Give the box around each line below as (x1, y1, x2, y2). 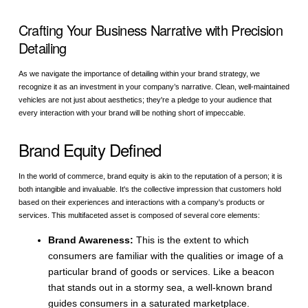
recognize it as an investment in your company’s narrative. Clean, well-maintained (18, 82, 289, 91)
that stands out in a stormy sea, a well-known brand (48, 281, 273, 293)
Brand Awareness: (48, 234, 137, 245)
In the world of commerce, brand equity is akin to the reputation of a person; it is (18, 172, 283, 181)
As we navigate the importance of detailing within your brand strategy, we (18, 69, 260, 78)
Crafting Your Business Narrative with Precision (18, 20, 283, 41)
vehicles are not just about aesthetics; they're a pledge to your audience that (18, 96, 272, 104)
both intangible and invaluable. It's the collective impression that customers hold (18, 185, 281, 194)
